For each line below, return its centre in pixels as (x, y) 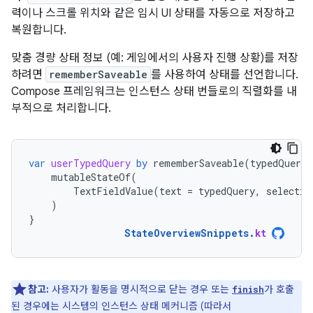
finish (248, 289)
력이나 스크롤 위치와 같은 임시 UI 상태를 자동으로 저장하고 (153, 13)
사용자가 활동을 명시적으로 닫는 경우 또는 (140, 289)
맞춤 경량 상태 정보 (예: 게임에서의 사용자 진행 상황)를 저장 (155, 58)
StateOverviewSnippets (187, 233)
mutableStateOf (91, 177)
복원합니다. (39, 30)
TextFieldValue (113, 191)
